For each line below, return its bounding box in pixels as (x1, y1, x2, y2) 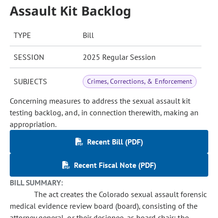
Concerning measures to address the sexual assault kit (10, 96, 191, 106)
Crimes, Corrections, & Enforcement (87, 77, 192, 86)
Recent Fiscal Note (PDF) (73, 160, 156, 170)
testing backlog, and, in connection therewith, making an (10, 108, 199, 117)
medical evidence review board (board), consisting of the (10, 201, 198, 211)
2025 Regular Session (83, 52, 156, 62)
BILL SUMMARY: (10, 178, 63, 187)
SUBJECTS (14, 76, 47, 86)
